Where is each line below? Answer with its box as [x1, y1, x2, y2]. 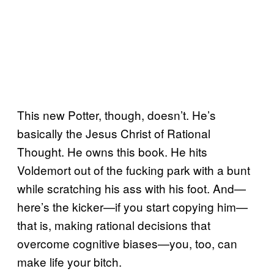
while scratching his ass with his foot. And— [17, 180, 246, 196]
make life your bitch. [17, 253, 122, 270]
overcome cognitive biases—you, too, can [17, 235, 237, 251]
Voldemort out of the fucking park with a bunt [17, 161, 250, 178]
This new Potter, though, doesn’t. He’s [17, 106, 216, 123]
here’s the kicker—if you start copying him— [17, 198, 248, 215]
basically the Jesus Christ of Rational [17, 125, 210, 141]
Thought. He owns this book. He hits [17, 143, 207, 160]
